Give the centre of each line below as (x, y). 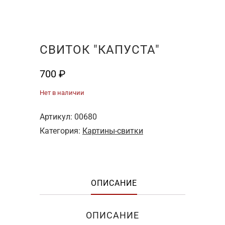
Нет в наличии (62, 92)
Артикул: (57, 117)
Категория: (61, 131)
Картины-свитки (113, 131)
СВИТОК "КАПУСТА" (100, 49)
